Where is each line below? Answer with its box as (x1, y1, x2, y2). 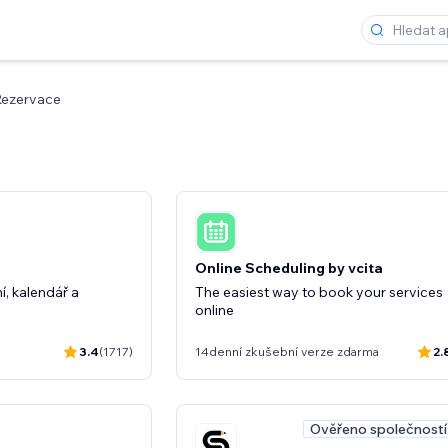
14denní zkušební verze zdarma (195, 344, 379, 359)
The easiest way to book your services (195, 282, 443, 301)
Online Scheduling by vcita (195, 258, 383, 277)
